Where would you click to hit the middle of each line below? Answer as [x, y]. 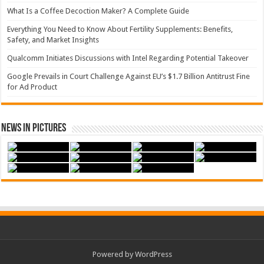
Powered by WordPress [132, 254]
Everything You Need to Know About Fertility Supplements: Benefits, [120, 29]
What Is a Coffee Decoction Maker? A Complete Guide [98, 11]
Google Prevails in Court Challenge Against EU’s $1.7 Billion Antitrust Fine [129, 76]
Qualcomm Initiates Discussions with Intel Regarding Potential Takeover [128, 58]
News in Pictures [34, 128]
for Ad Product [32, 87]
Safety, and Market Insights [53, 40]
